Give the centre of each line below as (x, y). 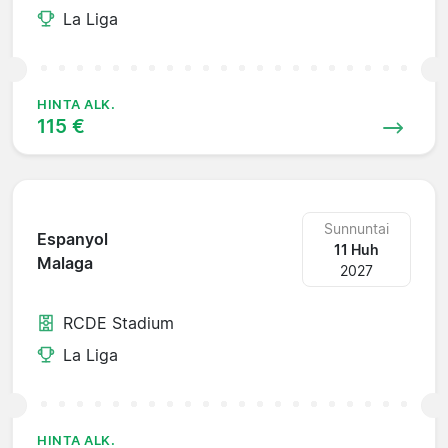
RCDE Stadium (118, 322)
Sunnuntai (357, 228)
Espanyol (72, 239)
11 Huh (357, 249)
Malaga (65, 263)
